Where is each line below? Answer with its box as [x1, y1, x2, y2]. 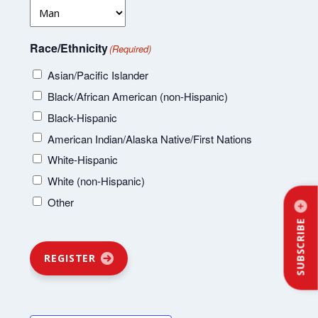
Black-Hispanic [48, 109, 118, 125]
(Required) [109, 41, 152, 55]
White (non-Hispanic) [48, 173, 146, 189]
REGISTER [44, 251, 97, 265]
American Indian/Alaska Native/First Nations [48, 131, 253, 146]
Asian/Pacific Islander [48, 67, 149, 83]
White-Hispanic [48, 152, 119, 168]
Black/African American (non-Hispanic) [48, 89, 229, 104]
